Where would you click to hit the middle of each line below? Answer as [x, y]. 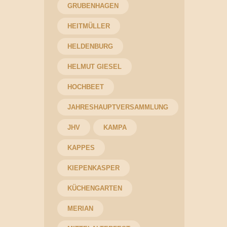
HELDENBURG [90, 46]
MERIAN [80, 208]
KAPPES [81, 147]
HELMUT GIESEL [94, 66]
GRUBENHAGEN [93, 6]
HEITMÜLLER [88, 26]
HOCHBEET [85, 87]
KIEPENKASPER [93, 168]
